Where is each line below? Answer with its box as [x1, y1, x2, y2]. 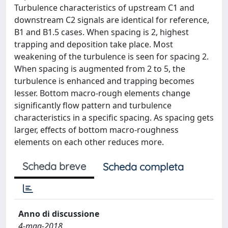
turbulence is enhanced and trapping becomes [14, 75, 194, 87]
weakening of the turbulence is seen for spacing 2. [14, 51, 209, 62]
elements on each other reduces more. [14, 136, 164, 148]
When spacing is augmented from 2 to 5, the [14, 63, 185, 74]
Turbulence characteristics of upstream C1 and [14, 2, 194, 13]
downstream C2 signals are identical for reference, [14, 14, 209, 25]
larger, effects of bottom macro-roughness [14, 124, 179, 135]
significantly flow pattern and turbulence [14, 100, 172, 111]
